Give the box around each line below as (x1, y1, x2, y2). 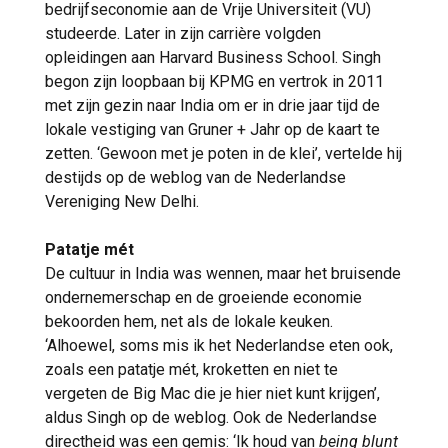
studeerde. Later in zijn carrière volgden (45, 23, 321, 43)
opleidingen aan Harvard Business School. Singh (45, 47, 381, 67)
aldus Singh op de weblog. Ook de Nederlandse (45, 407, 377, 427)
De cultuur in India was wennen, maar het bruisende (45, 263, 401, 283)
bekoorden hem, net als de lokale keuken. (45, 311, 333, 331)
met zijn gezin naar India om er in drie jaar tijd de (45, 95, 380, 115)
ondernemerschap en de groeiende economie (45, 287, 362, 307)
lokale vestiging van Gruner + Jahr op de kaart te (45, 119, 380, 139)
